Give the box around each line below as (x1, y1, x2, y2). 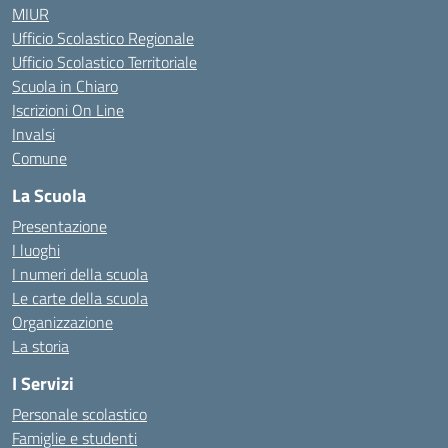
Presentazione (12, 214, 107, 238)
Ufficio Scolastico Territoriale (12, 50, 197, 74)
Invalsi (12, 122, 55, 146)
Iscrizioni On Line (12, 98, 124, 122)
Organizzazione (12, 310, 113, 334)
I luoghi (12, 238, 60, 262)
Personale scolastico (12, 402, 147, 426)
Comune (12, 146, 67, 170)
